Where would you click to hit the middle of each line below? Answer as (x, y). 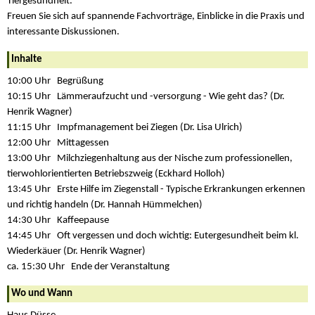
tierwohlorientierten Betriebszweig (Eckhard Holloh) (116, 174)
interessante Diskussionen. (63, 32)
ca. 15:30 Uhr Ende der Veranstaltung (88, 266)
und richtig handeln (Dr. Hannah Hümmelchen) (105, 205)
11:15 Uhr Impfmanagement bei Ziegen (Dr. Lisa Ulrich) (125, 127)
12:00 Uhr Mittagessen (58, 143)
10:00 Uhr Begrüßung (55, 81)
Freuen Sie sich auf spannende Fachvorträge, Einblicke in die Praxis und (156, 17)
